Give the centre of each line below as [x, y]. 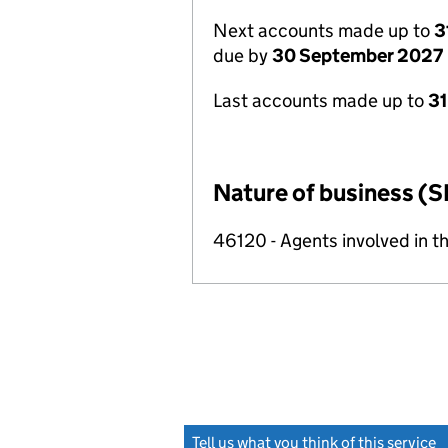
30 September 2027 [357, 55]
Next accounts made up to [323, 30]
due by [242, 55]
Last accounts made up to [320, 100]
